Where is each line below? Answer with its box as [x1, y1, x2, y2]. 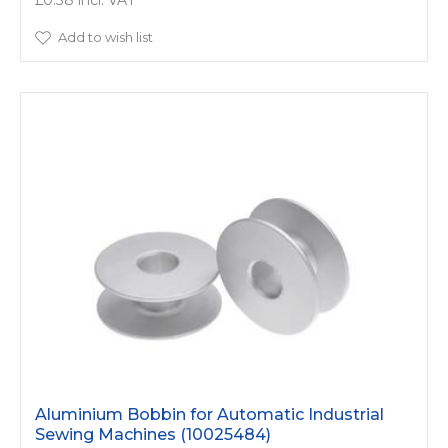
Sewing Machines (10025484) [35, 424, 271, 444]
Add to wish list [58, 29, 153, 45]
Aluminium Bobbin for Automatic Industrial [35, 404, 384, 424]
